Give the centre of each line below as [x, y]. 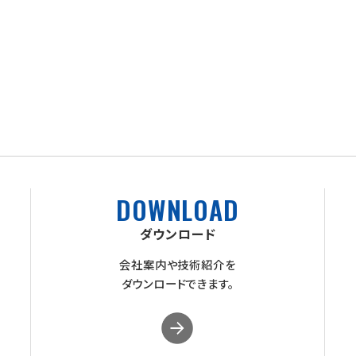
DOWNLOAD [178, 210]
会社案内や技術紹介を [178, 265]
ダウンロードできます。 [178, 284]
